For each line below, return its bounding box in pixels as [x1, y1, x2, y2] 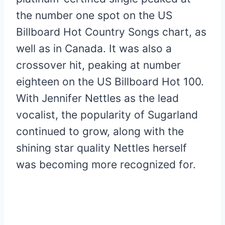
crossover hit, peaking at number [16, 58, 181, 71]
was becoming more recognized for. [16, 158, 196, 171]
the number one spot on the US [16, 9, 172, 22]
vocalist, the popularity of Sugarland [16, 108, 198, 121]
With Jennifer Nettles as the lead [16, 91, 179, 104]
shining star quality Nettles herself [16, 141, 187, 154]
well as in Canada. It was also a [16, 42, 172, 55]
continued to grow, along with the [16, 125, 184, 138]
